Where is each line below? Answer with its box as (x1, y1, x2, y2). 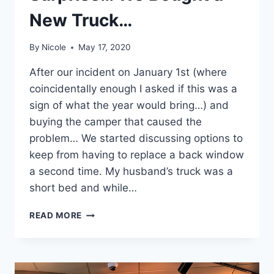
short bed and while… (29, 182, 137, 194)
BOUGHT (81, 233, 120, 243)
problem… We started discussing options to (29, 132, 243, 145)
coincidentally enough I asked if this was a (29, 83, 237, 95)
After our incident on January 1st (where (29, 66, 227, 79)
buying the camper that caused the (29, 116, 202, 128)
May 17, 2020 (78, 42, 131, 53)
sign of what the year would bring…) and (29, 99, 229, 112)
